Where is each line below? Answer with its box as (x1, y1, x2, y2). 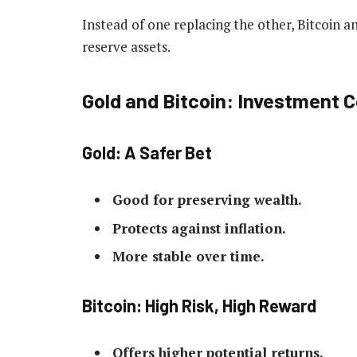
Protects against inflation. (112, 218, 286, 237)
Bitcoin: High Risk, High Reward (82, 294, 316, 316)
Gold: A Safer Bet (82, 141, 212, 163)
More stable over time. (112, 247, 265, 266)
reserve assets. (82, 37, 171, 56)
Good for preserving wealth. (112, 190, 302, 210)
